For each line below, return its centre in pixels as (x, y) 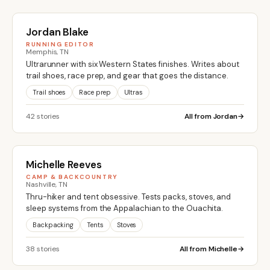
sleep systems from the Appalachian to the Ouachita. (125, 208)
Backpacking (53, 224)
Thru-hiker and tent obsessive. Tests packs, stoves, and (128, 196)
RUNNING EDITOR (60, 44)
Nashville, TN (47, 184)
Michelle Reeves (64, 164)
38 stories (43, 249)
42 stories (43, 116)
